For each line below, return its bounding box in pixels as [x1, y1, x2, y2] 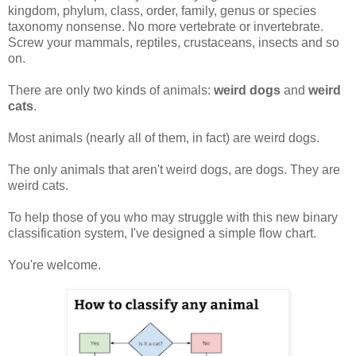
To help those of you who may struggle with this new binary [8, 211, 338, 225]
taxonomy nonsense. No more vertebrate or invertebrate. [8, 20, 323, 34]
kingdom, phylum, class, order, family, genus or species [8, 4, 316, 18]
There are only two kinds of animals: [8, 83, 214, 98]
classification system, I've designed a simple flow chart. [8, 226, 316, 241]
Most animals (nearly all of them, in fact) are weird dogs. [8, 131, 319, 145]
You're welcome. [8, 258, 101, 273]
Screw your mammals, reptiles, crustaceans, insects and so [8, 36, 339, 50]
